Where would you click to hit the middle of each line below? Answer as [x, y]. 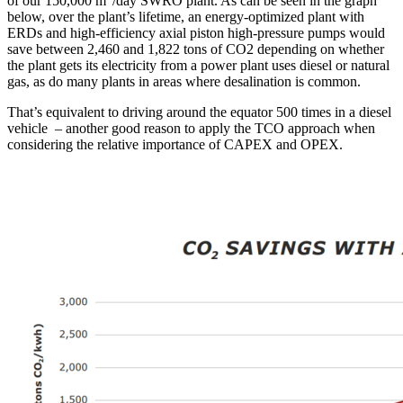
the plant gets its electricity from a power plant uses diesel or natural [198, 66]
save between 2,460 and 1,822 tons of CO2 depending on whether [196, 49]
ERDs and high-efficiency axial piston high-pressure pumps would [196, 33]
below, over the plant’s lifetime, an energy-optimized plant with [186, 17]
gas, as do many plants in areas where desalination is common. [184, 82]
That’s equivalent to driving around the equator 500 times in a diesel [199, 112]
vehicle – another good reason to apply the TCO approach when [191, 129]
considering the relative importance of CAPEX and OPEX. [175, 145]
